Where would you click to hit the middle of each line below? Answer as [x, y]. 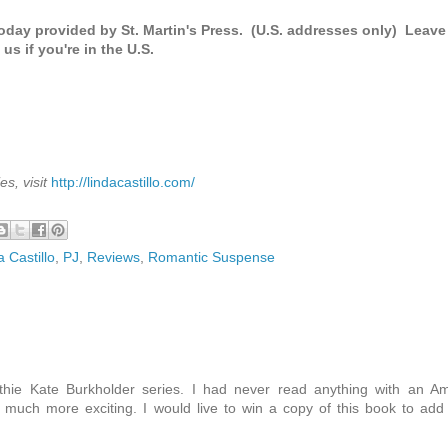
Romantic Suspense [211, 257]
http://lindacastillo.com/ [123, 182]
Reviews [113, 257]
